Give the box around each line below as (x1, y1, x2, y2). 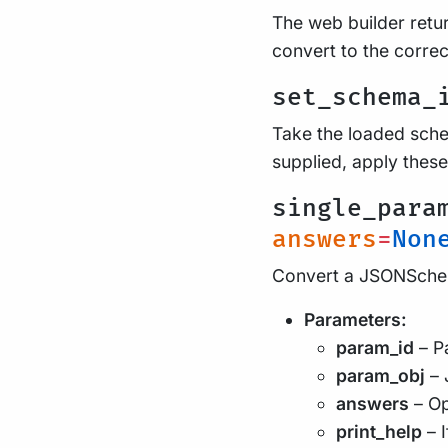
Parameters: (304, 309, 407, 330)
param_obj (336, 365, 425, 386)
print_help (336, 421, 422, 442)
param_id (336, 337, 414, 358)
